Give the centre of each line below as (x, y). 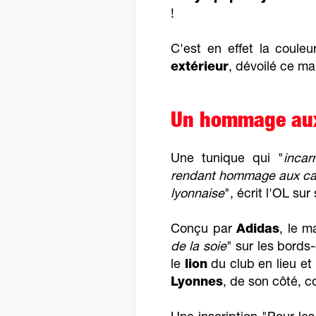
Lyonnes (197, 283)
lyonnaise (197, 195)
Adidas (258, 230)
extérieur (200, 68)
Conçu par (204, 230)
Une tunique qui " (227, 159)
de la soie (199, 248)
